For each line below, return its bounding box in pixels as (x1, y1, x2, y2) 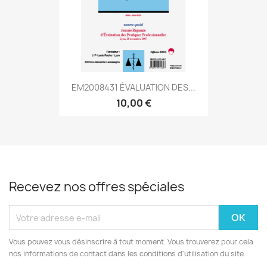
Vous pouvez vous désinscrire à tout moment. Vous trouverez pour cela (9, 237, 253, 247)
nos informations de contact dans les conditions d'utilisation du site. (9, 249, 246, 259)
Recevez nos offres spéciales (9, 178, 184, 195)
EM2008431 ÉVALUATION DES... (72, 81, 195, 93)
